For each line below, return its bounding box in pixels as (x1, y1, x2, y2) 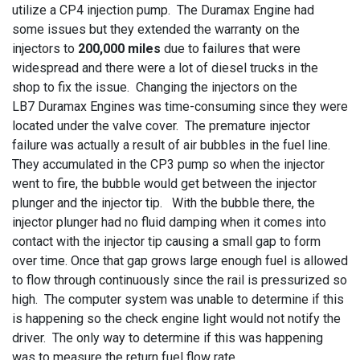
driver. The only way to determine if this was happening (12, 329, 323, 346)
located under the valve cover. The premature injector (12, 117, 310, 133)
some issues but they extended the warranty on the (12, 21, 300, 37)
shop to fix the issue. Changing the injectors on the (12, 79, 297, 95)
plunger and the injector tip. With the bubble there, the (12, 194, 315, 211)
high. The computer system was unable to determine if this (12, 291, 344, 307)
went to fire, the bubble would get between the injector (12, 175, 317, 191)
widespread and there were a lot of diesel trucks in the (12, 59, 318, 76)
